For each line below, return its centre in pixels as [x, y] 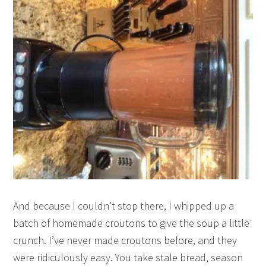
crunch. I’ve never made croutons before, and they [125, 240]
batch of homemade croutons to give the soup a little [132, 223]
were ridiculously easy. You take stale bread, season [128, 258]
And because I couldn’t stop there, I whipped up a [124, 206]
